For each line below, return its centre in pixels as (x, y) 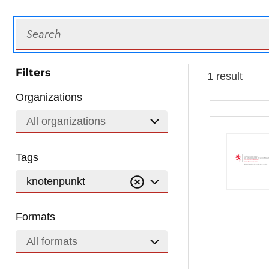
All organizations (66, 122)
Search (32, 26)
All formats (52, 242)
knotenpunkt (56, 182)
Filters (33, 72)
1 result (225, 76)
